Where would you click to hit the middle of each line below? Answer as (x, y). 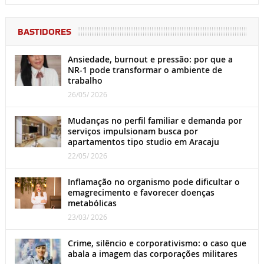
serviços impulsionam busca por (133, 131)
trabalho (85, 81)
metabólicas (92, 203)
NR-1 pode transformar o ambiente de (145, 70)
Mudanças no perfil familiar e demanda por (155, 121)
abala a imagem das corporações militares (152, 254)
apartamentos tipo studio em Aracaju (143, 142)
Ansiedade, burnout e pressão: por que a (150, 60)
